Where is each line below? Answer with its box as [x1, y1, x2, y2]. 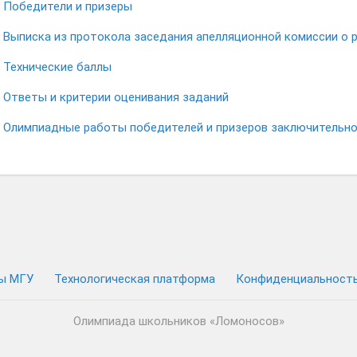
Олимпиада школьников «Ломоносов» [73, 314, 284, 328]
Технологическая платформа [53, 272, 215, 286]
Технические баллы [3, 60, 112, 74]
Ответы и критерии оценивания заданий [3, 90, 229, 104]
